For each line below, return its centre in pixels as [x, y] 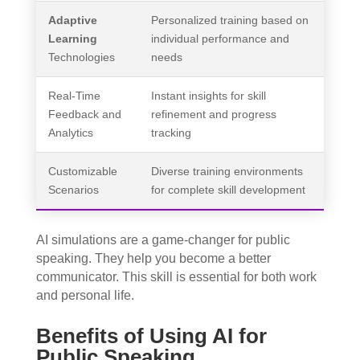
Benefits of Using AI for [151, 336]
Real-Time [74, 96]
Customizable [82, 172]
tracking [171, 133]
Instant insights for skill [208, 96]
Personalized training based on [229, 20]
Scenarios [73, 190]
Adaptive [72, 20]
